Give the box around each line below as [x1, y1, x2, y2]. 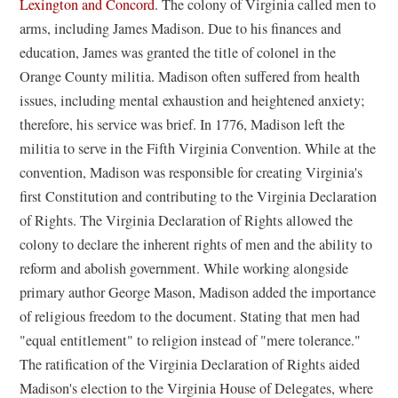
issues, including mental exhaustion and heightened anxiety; [20, 91, 366, 111]
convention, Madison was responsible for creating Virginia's [20, 163, 363, 183]
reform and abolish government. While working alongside [20, 259, 349, 279]
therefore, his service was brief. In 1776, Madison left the [20, 115, 346, 135]
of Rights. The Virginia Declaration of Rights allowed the [20, 211, 354, 231]
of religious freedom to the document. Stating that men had [20, 306, 361, 327]
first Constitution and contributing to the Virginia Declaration [20, 187, 378, 207]
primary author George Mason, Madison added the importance [20, 283, 377, 303]
